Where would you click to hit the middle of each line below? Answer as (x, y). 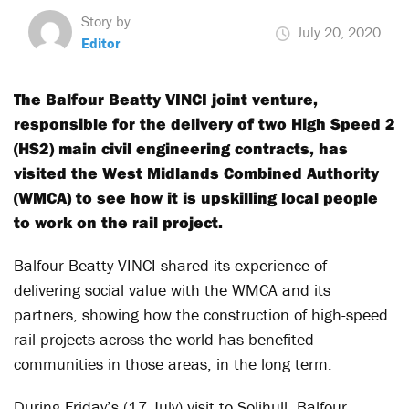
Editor (101, 43)
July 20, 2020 (337, 32)
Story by (106, 21)
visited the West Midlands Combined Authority (196, 173)
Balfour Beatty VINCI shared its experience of (170, 265)
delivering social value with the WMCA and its (172, 290)
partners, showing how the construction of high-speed (201, 315)
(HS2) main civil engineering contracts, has (181, 148)
